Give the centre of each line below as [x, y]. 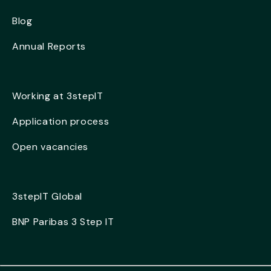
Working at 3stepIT [58, 96]
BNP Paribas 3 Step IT [63, 222]
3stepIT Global [47, 197]
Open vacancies [51, 147]
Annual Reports [49, 47]
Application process [61, 122]
